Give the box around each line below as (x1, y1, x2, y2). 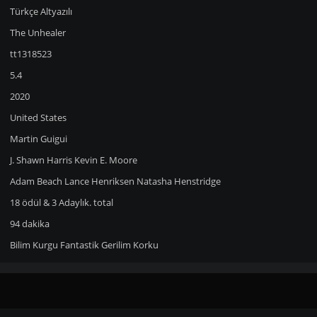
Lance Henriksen (64, 175, 134, 188)
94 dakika (9, 217, 50, 230)
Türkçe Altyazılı (9, 5, 72, 18)
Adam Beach (9, 175, 62, 188)
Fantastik (59, 238, 99, 251)
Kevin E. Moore (74, 154, 137, 166)
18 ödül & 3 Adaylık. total (9, 196, 113, 209)
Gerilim (100, 238, 131, 251)
